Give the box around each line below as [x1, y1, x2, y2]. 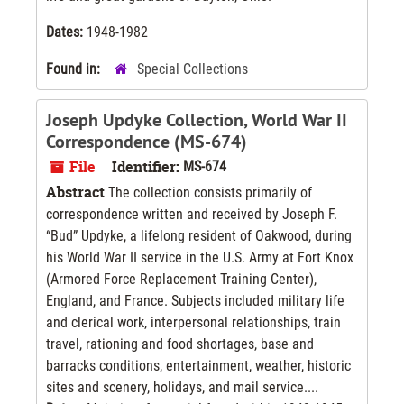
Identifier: [112, 156, 179, 177]
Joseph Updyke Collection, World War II [46, 107, 347, 132]
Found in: [46, 60, 104, 78]
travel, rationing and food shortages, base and [46, 335, 314, 353]
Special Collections [137, 60, 248, 78]
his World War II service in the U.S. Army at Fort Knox [46, 248, 353, 266]
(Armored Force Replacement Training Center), [46, 270, 317, 288]
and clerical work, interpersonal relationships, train [46, 313, 341, 331]
